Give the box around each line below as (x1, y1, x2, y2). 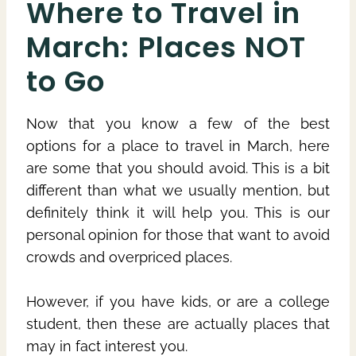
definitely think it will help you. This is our (26, 203, 330, 221)
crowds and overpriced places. (26, 248, 232, 265)
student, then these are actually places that (26, 315, 330, 332)
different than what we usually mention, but (26, 181, 330, 199)
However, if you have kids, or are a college (26, 292, 330, 310)
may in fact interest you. (26, 337, 188, 354)
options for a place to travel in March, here (26, 137, 330, 154)
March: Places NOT (26, 26, 307, 68)
